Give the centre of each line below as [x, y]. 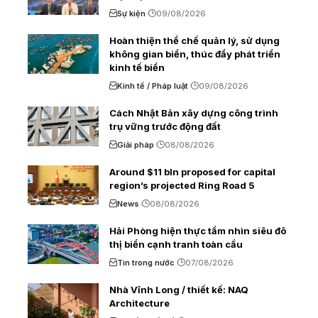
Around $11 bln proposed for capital [192, 172]
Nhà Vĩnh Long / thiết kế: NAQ [179, 290]
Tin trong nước [146, 263]
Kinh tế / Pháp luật [153, 86]
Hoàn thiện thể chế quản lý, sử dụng [194, 41]
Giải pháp [136, 145]
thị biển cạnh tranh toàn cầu [176, 245]
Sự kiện [131, 14]
